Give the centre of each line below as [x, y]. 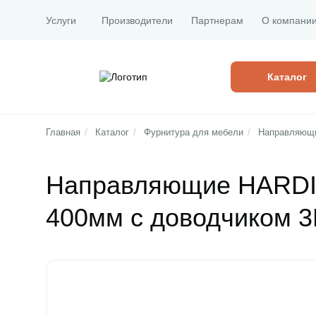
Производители [137, 20]
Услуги [61, 20]
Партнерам [217, 20]
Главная [63, 132]
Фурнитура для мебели [193, 132]
